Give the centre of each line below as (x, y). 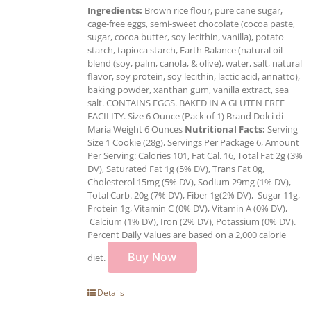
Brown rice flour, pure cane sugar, (212, 10)
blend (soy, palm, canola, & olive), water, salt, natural (195, 63)
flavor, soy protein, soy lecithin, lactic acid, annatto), (194, 76)
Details (111, 292)
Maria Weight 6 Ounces (136, 129)
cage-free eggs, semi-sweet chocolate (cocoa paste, (191, 23)
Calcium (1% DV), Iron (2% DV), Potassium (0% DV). (192, 221)
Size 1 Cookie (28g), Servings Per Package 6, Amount (193, 142)
